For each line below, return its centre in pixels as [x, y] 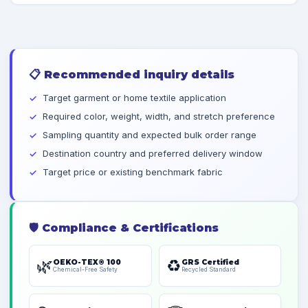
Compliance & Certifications [129, 228]
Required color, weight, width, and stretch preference [159, 116]
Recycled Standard [208, 269]
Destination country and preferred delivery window [153, 153]
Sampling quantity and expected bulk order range [150, 135]
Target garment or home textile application [134, 98]
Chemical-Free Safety [85, 269]
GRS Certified [210, 262]
